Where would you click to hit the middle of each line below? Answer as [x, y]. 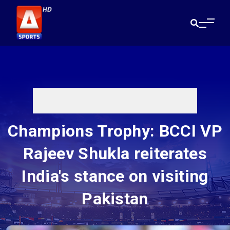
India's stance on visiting [115, 176]
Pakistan [115, 199]
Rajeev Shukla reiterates [115, 154]
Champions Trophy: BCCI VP [115, 131]
